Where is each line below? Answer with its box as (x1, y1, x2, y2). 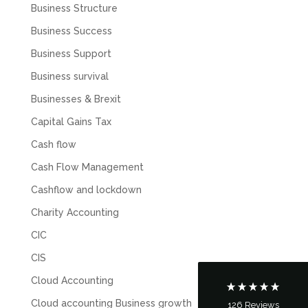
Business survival (30, 70, 109, 82)
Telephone (82, 254, 132, 264)
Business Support (30, 47, 111, 59)
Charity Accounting (30, 206, 119, 218)
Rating (78, 162, 104, 173)
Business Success (30, 25, 112, 36)
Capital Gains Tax (30, 115, 111, 127)
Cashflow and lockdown (30, 184, 142, 195)
